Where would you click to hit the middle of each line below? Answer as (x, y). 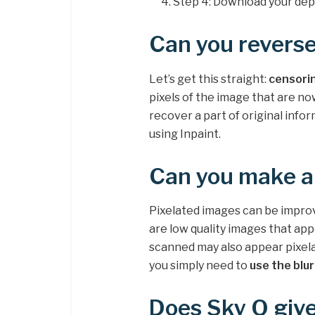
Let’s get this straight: (209, 79)
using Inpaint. (185, 134)
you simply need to (199, 266)
